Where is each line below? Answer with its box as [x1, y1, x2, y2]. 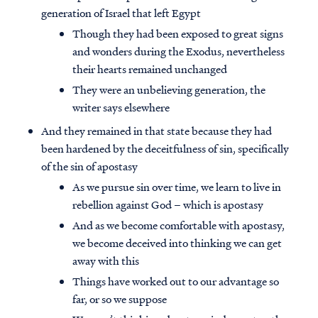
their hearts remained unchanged [72, 61, 227, 77]
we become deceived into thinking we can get [72, 235, 282, 251]
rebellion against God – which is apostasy [72, 197, 263, 213]
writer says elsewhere [72, 99, 170, 116]
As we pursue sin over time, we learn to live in [72, 179, 281, 195]
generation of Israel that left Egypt [41, 5, 201, 21]
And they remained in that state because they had [41, 123, 272, 139]
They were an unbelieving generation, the [72, 82, 265, 98]
